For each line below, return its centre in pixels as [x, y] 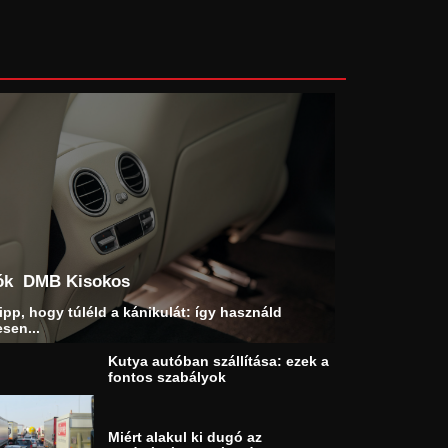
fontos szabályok [167, 377]
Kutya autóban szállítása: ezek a [219, 361]
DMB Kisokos [76, 281]
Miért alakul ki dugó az [185, 437]
